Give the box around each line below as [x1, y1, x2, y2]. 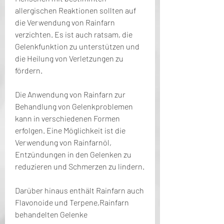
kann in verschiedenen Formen [15, 113, 120, 123]
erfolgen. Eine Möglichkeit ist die [15, 125, 125, 135]
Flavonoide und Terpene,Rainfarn [15, 197, 129, 207]
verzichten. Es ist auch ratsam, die [15, 29, 132, 39]
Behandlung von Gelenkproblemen [15, 101, 133, 111]
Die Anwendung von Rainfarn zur [15, 89, 125, 99]
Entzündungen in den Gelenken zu [15, 149, 131, 159]
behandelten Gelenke [15, 209, 87, 219]
